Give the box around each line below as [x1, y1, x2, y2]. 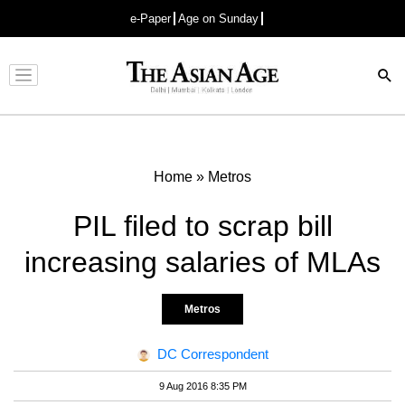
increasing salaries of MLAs [24, 245, 381, 278]
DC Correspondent [156, 345, 268, 362]
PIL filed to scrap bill [72, 209, 333, 242]
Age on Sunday [178, 12, 259, 25]
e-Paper [130, 12, 171, 25]
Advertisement [163, 83, 233, 96]
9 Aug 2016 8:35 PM [158, 380, 247, 391]
